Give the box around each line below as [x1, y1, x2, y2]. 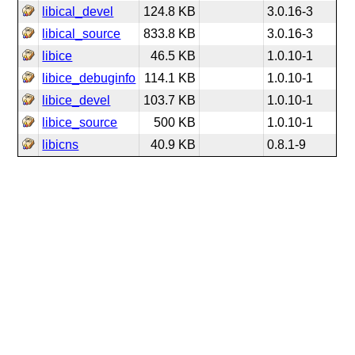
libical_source [42, 27, 121, 40]
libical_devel [42, 5, 114, 18]
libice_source [42, 116, 118, 129]
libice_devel [42, 94, 111, 107]
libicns [42, 138, 79, 151]
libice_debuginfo [42, 71, 136, 85]
